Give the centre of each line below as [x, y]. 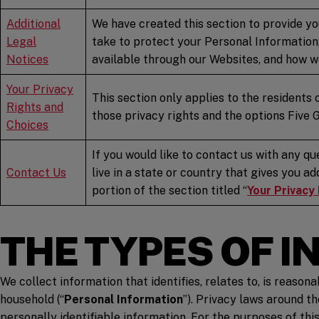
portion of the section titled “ [169, 190]
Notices [27, 59]
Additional [33, 23]
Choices [27, 125]
